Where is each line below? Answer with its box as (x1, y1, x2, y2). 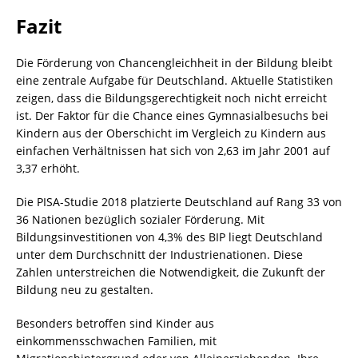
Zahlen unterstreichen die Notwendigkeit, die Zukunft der (16, 265, 325, 280)
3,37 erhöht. (16, 161, 80, 176)
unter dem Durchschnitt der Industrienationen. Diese (16, 247, 303, 262)
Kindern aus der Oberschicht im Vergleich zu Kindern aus (16, 125, 326, 141)
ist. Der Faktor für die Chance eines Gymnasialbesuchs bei (16, 108, 328, 123)
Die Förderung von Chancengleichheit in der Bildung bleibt (16, 55, 332, 70)
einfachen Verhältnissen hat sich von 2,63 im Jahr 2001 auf (16, 143, 330, 158)
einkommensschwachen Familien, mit (16, 333, 217, 348)
